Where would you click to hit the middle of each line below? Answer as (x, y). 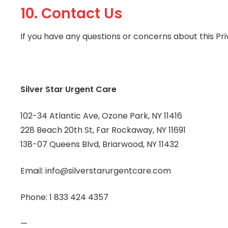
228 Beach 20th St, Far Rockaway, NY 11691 (103, 130)
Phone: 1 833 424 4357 (64, 197)
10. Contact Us (71, 14)
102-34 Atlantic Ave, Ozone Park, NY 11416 (101, 116)
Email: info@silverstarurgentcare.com (96, 170)
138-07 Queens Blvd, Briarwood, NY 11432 (99, 144)
